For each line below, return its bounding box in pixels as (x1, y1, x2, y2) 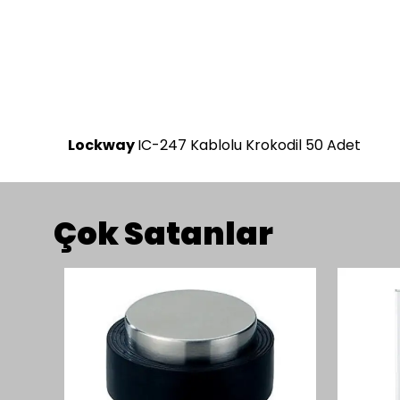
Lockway (68, 135, 137, 155)
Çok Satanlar (54, 212, 273, 255)
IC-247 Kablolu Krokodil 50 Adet (137, 135, 364, 155)
